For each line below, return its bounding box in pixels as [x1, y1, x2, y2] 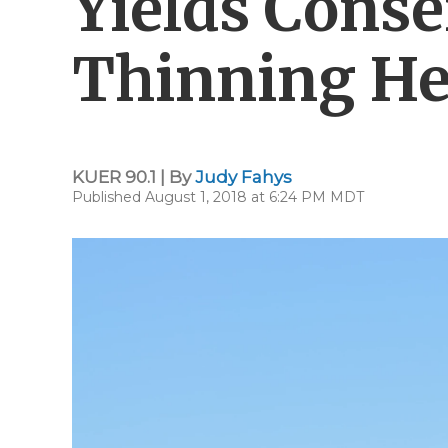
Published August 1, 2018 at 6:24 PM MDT [72, 188, 364, 206]
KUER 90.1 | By [72, 167, 195, 187]
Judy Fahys [195, 167, 292, 187]
